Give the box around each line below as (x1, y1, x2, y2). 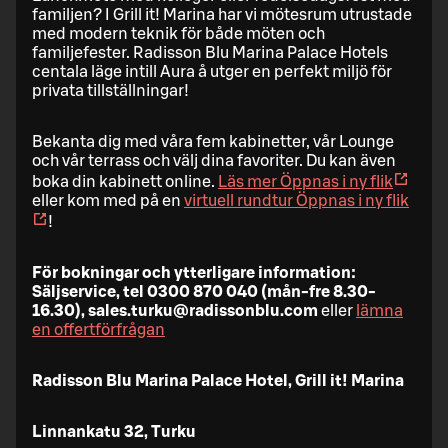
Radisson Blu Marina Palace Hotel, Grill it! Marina (32, 372, 404, 389)
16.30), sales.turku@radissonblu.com (32, 302, 318, 319)
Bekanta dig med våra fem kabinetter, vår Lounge (32, 133, 394, 150)
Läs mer (218, 173, 277, 190)
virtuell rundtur (184, 192, 293, 209)
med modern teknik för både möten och (32, 25, 325, 42)
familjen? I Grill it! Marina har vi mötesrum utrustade (32, 6, 412, 23)
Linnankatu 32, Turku (32, 423, 196, 440)
